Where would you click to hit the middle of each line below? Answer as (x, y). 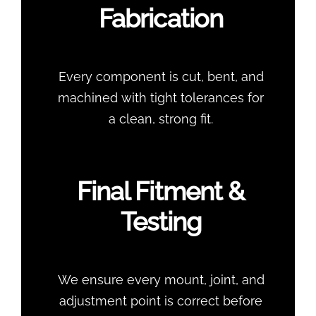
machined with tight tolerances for (161, 97)
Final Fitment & (161, 191)
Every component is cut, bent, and (161, 76)
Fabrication (161, 18)
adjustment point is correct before (161, 300)
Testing (161, 221)
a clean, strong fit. (161, 119)
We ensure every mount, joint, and (161, 279)
